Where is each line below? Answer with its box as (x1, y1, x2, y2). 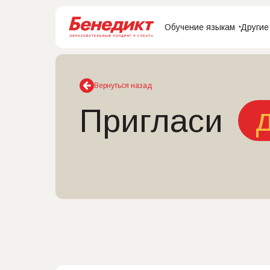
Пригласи (80, 102, 223, 139)
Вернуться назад (94, 81, 152, 90)
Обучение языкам (165, 22, 235, 32)
